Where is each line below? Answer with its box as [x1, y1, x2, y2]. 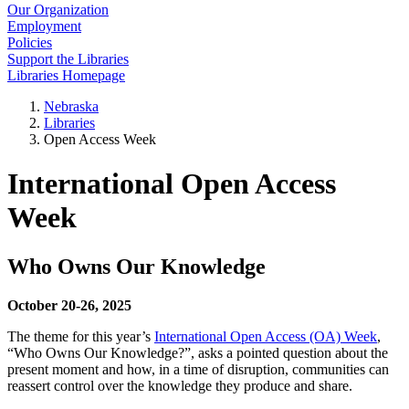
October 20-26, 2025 [7, 297, 131, 313]
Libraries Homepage [7, 68, 125, 83]
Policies [7, 35, 52, 50]
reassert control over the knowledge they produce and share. [7, 377, 360, 393]
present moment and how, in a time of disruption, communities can [7, 361, 389, 377]
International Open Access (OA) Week [154, 328, 377, 344]
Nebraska [44, 99, 99, 114]
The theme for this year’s [7, 328, 154, 344]
